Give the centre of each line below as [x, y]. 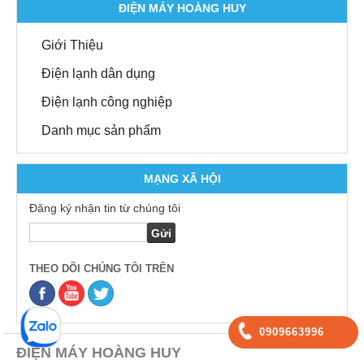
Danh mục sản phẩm [101, 130]
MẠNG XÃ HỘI [182, 178]
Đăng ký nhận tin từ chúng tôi [105, 208]
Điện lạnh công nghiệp [107, 102]
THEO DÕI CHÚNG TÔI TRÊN [102, 268]
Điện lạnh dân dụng [98, 73]
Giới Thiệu [72, 45]
